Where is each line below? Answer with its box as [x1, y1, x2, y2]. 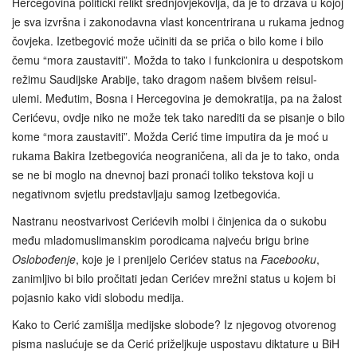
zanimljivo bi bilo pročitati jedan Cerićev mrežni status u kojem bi [12, 270, 335, 287]
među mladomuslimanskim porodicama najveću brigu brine [12, 232, 309, 249]
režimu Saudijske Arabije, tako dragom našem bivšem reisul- [12, 71, 317, 88]
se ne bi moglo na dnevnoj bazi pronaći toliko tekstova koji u [12, 167, 314, 183]
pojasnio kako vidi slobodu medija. [12, 289, 184, 306]
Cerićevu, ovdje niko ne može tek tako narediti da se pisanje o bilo [12, 109, 345, 126]
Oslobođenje [12, 251, 76, 268]
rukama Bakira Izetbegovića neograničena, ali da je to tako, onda [12, 147, 339, 164]
